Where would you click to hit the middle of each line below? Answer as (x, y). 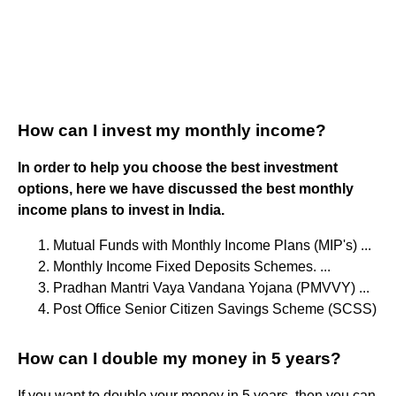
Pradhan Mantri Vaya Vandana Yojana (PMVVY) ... (211, 287)
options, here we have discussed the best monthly (186, 188)
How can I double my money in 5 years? (179, 358)
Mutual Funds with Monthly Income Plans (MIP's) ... (212, 245)
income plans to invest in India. (121, 209)
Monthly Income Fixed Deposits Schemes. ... (192, 266)
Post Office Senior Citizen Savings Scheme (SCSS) (215, 308)
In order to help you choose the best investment (178, 167)
